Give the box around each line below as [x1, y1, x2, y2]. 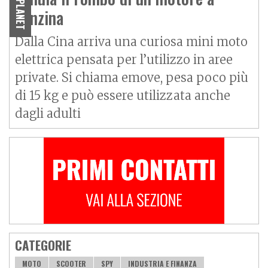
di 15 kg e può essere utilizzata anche [15, 87, 230, 103]
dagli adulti [15, 105, 81, 121]
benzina [15, 5, 63, 30]
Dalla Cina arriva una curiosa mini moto [15, 33, 248, 49]
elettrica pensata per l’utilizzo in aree [15, 51, 233, 67]
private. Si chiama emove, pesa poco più [15, 69, 248, 85]
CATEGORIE [15, 235, 71, 254]
